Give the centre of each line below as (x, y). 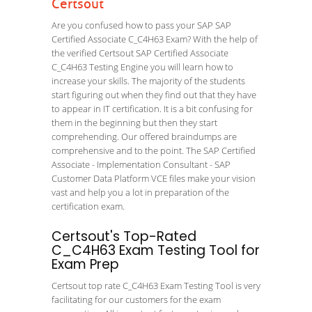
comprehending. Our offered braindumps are (144, 136)
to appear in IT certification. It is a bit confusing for (152, 109)
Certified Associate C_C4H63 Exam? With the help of (155, 39)
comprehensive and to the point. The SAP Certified (154, 150)
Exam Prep (85, 264)
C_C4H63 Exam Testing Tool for (156, 250)
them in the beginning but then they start (134, 123)
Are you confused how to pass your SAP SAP (141, 25)
